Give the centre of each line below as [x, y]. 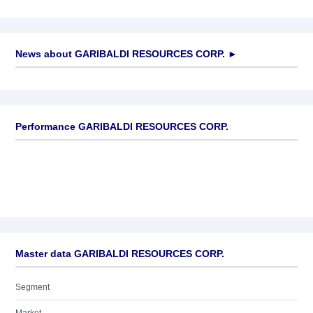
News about [44, 54]
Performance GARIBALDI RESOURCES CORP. [122, 126]
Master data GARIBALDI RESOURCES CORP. [120, 254]
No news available [51, 81]
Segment [32, 287]
